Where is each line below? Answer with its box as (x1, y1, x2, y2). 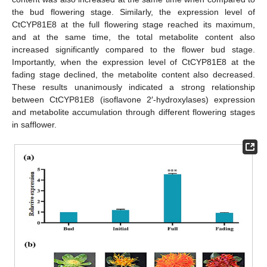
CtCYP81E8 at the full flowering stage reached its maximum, (12, 19, 255, 29)
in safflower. (12, 119, 57, 129)
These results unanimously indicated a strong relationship (12, 82, 255, 92)
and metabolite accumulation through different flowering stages (12, 107, 255, 117)
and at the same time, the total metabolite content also (12, 32, 255, 42)
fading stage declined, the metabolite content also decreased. (12, 69, 255, 79)
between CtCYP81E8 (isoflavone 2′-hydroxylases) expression (12, 94, 255, 104)
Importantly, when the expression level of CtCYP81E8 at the (12, 57, 255, 67)
